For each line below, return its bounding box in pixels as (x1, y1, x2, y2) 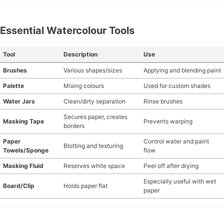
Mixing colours (63, 82, 104, 89)
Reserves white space (63, 162, 125, 169)
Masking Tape (3, 117, 44, 125)
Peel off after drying (143, 162, 198, 169)
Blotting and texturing (63, 142, 123, 149)
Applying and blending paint (143, 66, 221, 74)
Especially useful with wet (143, 177, 216, 185)
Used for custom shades (143, 82, 210, 89)
